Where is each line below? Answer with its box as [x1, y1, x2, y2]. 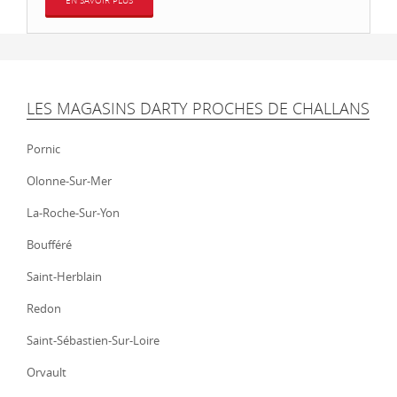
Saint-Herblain [27, 269, 102, 284]
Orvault [27, 364, 66, 380]
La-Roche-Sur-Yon [27, 205, 120, 221]
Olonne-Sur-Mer [27, 173, 112, 189]
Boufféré [27, 237, 72, 253]
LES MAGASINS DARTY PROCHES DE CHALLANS [27, 97, 370, 119]
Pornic [27, 141, 60, 157]
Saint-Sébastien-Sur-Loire [27, 332, 160, 348]
